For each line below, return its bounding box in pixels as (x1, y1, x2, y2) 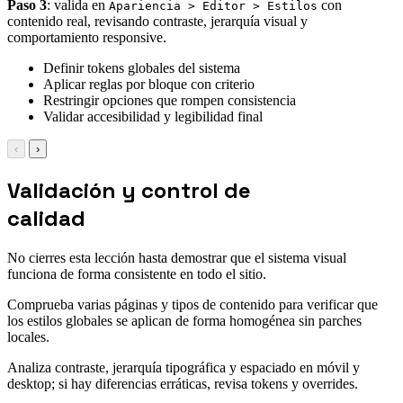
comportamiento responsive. (7, 29, 166, 45)
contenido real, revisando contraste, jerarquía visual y (7, 13, 308, 29)
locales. (7, 328, 49, 345)
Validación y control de (7, 175, 251, 204)
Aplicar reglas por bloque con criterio (43, 76, 255, 92)
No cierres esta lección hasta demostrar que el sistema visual (7, 249, 346, 265)
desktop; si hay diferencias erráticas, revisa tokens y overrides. (7, 375, 358, 391)
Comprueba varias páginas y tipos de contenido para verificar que (7, 296, 378, 312)
